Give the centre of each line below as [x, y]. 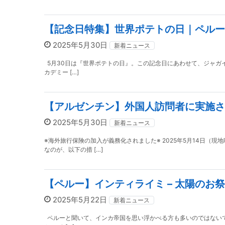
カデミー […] [62, 72]
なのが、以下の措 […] [74, 149]
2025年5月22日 [80, 200]
